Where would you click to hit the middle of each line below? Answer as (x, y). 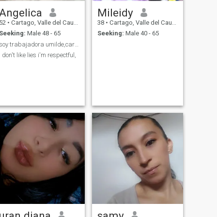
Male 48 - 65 (43, 33)
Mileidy (115, 12)
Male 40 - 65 (141, 33)
